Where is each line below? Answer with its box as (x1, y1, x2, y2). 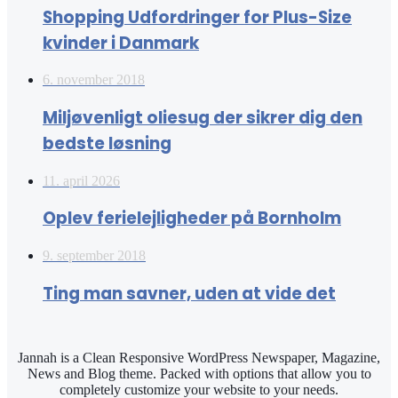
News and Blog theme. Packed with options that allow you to (27, 365, 371, 381)
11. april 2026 (43, 172, 120, 188)
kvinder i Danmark (43, 30, 199, 55)
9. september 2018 (43, 248, 146, 264)
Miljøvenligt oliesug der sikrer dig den (43, 106, 362, 130)
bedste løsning (43, 131, 171, 155)
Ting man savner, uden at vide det (43, 281, 336, 306)
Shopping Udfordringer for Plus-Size (43, 4, 352, 29)
